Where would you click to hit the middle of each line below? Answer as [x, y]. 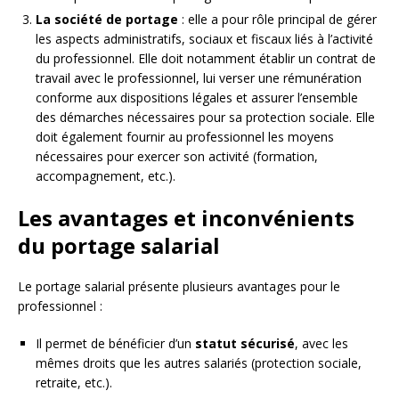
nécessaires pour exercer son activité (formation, [177, 157]
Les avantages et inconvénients [186, 218]
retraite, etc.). [74, 383]
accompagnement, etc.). [106, 176]
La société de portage [107, 20]
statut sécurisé [245, 344]
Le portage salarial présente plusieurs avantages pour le [179, 287]
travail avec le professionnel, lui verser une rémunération [199, 78]
